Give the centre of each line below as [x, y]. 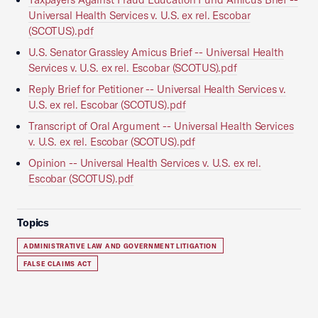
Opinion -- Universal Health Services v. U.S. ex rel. [145, 163]
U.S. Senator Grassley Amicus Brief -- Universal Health [156, 52]
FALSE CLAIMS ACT [57, 264]
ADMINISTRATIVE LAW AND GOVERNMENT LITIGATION [120, 246]
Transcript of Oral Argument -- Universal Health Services [161, 126]
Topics [33, 223]
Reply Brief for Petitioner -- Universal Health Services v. [158, 89]
